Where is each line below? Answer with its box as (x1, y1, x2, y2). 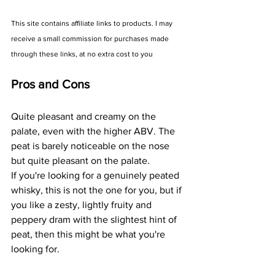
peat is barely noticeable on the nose (11, 141, 172, 152)
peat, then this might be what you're (11, 229, 168, 240)
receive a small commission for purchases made (11, 34, 171, 44)
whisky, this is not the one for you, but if (11, 185, 184, 196)
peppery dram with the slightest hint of (11, 214, 179, 225)
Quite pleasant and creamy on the (11, 111, 158, 122)
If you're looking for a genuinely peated (11, 170, 182, 181)
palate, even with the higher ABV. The (11, 126, 177, 137)
